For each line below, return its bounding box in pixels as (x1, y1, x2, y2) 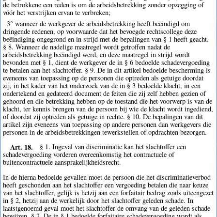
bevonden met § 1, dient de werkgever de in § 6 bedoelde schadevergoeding (3, 57, 210, 67)
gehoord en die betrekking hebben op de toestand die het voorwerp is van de (3, 96, 213, 106)
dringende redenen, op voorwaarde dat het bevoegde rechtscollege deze (3, 26, 197, 36)
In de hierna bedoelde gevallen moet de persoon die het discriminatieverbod (3, 172, 211, 182)
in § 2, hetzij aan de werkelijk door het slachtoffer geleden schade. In (3, 195, 194, 205)
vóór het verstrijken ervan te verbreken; (3, 7, 111, 17)
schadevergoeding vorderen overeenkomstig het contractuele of (3, 150, 175, 159)
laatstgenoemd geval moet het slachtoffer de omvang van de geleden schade (3, 203, 211, 213)
